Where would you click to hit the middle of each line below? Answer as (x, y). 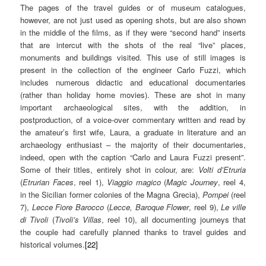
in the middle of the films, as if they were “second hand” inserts (133, 33)
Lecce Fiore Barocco (68, 207)
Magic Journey (192, 182)
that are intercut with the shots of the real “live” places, (133, 45)
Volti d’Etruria (222, 170)
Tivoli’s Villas (78, 220)
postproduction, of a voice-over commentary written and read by (133, 120)
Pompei (215, 195)
